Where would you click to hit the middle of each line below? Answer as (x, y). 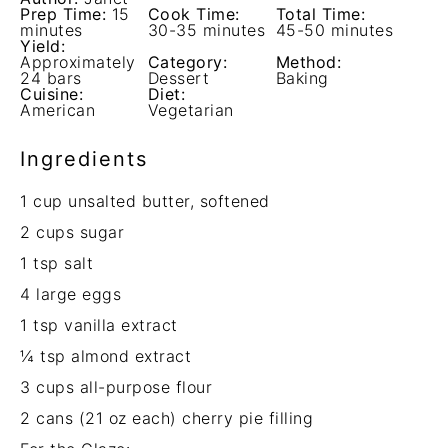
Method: (308, 62)
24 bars (51, 78)
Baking (302, 78)
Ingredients (84, 159)
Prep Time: (63, 14)
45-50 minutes (334, 30)
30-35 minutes (206, 30)
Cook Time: (193, 14)
